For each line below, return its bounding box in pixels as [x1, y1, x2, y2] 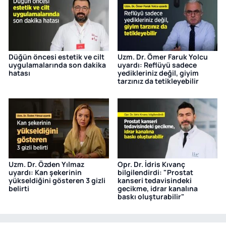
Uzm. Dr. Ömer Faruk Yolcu [117, 52, 208, 62]
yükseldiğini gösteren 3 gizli [9, 176, 105, 186]
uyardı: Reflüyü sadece [117, 60, 197, 70]
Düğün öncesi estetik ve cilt [9, 52, 104, 62]
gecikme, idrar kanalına [117, 184, 198, 194]
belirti [9, 184, 29, 194]
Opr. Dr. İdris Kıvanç [117, 159, 185, 169]
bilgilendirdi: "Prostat [117, 167, 193, 178]
